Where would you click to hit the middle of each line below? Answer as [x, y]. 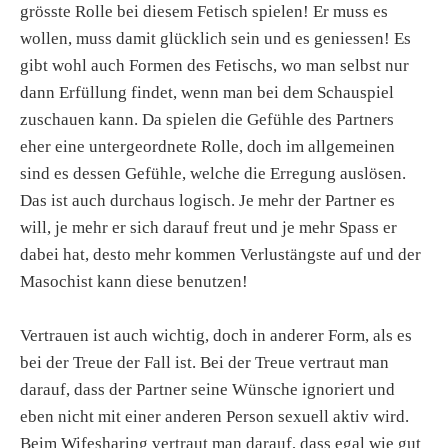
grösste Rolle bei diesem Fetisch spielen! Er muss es [204, 12]
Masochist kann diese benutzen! [134, 282]
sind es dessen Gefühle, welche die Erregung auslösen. [213, 174]
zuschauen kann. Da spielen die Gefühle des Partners [207, 120]
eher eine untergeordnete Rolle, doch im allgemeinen [207, 147]
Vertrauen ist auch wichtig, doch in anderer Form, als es [216, 336]
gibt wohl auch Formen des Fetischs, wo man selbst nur [214, 66]
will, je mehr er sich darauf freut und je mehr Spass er [208, 228]
